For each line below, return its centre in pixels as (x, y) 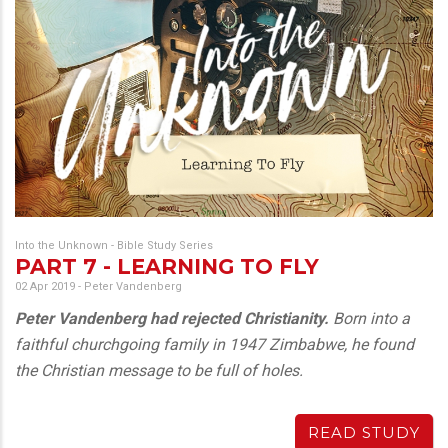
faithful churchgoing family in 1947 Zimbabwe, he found (214, 345)
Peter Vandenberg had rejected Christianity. (172, 319)
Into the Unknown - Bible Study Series (114, 246)
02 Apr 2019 (45, 287)
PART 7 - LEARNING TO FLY (167, 267)
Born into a (369, 319)
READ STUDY (364, 433)
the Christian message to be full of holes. (159, 371)
